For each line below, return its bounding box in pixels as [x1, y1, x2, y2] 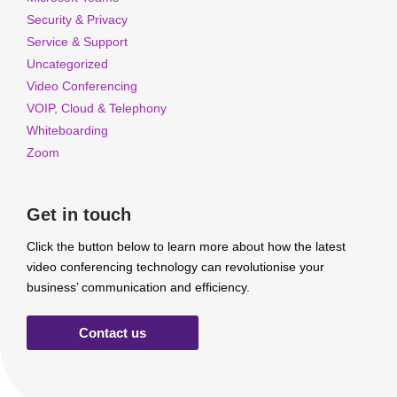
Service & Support [27, 35, 128, 49]
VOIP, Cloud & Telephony [27, 101, 167, 115]
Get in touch [27, 205, 131, 224]
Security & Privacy [27, 12, 128, 27]
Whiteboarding [27, 123, 108, 137]
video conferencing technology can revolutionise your [27, 260, 324, 274]
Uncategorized [27, 57, 108, 71]
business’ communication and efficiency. [27, 280, 250, 294]
